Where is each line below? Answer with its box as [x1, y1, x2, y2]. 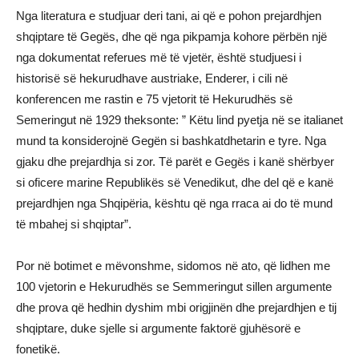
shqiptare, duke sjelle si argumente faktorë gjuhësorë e [16, 321, 301, 335]
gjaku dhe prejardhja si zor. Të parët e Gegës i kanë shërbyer [16, 154, 334, 168]
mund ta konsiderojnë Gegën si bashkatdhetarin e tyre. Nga [16, 133, 326, 147]
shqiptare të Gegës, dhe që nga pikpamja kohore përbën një [16, 29, 327, 43]
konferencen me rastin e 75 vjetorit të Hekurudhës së [16, 91, 292, 106]
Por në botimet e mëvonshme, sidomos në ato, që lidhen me [16, 258, 330, 272]
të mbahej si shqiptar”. [16, 216, 131, 231]
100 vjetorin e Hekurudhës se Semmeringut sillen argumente [16, 279, 332, 293]
